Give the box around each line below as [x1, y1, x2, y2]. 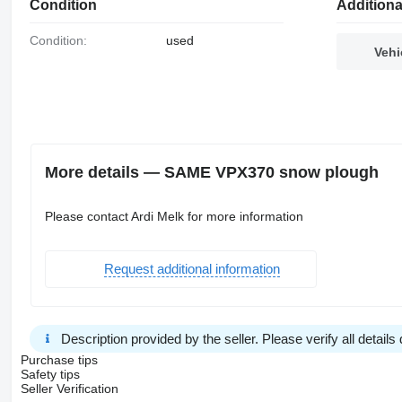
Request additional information [103, 261, 280, 277]
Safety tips [20, 366, 80, 381]
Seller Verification [20, 380, 118, 396]
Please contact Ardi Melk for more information [44, 208, 303, 223]
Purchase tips [20, 352, 98, 367]
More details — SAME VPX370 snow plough [44, 163, 379, 182]
